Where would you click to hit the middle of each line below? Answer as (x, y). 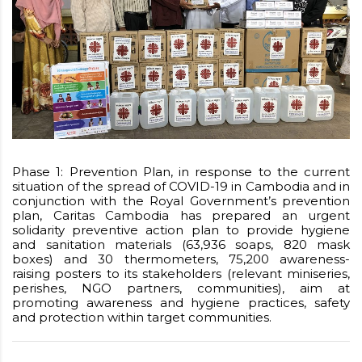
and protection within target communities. (142, 318)
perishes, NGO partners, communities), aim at (181, 288)
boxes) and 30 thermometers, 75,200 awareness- (181, 259)
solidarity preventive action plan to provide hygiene (181, 230)
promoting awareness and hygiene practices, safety (181, 303)
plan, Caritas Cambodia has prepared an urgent (181, 216)
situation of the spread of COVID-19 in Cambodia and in (181, 187)
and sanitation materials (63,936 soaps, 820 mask (181, 245)
